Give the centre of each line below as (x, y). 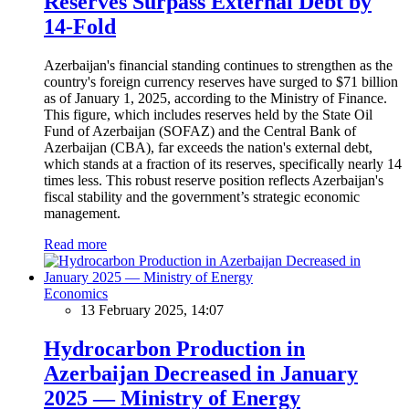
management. (82, 213)
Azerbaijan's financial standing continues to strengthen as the (218, 65)
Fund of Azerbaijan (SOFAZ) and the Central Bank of (200, 131)
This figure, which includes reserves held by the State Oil (208, 114)
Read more (75, 244)
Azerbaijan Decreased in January (201, 373)
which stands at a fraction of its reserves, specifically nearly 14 (223, 163)
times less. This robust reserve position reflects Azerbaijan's (214, 180)
